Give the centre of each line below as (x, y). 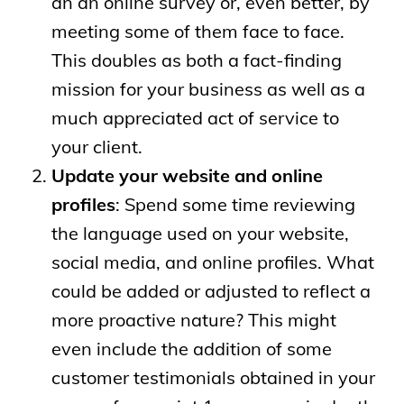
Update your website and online (187, 175)
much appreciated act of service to (195, 117)
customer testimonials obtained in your (213, 377)
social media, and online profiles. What (212, 262)
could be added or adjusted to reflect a (211, 290)
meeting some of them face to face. (197, 31)
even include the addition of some (191, 348)
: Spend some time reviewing (235, 204)
